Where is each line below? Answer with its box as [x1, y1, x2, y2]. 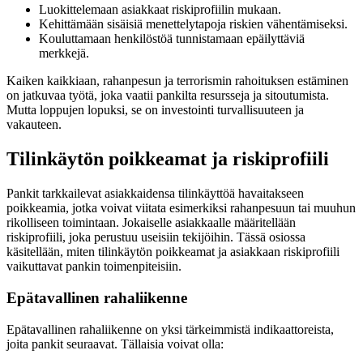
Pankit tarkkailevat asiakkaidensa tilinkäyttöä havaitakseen [6, 186, 304, 201]
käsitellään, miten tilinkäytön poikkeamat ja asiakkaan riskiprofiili [6, 245, 340, 259]
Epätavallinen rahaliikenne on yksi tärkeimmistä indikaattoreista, [6, 322, 334, 336]
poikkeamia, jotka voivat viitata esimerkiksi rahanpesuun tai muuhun [6, 201, 356, 216]
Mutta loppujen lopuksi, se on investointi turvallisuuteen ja [6, 103, 304, 117]
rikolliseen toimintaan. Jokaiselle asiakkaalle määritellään [6, 216, 296, 230]
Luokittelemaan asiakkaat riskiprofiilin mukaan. [39, 2, 281, 17]
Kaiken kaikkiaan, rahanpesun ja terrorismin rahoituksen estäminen [6, 74, 348, 88]
